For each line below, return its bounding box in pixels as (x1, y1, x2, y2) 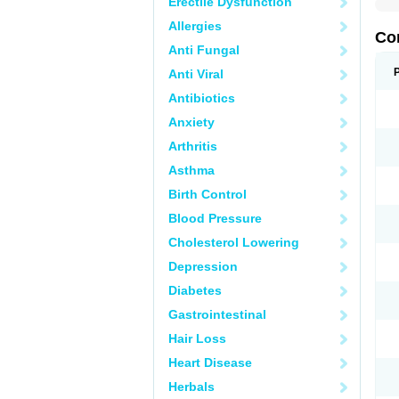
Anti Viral (168, 67, 224, 81)
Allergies (168, 19, 222, 33)
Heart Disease (168, 355, 252, 370)
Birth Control (168, 187, 247, 201)
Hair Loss (168, 331, 226, 346)
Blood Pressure (168, 211, 262, 225)
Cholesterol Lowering (168, 235, 299, 249)
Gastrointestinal (168, 307, 266, 322)
